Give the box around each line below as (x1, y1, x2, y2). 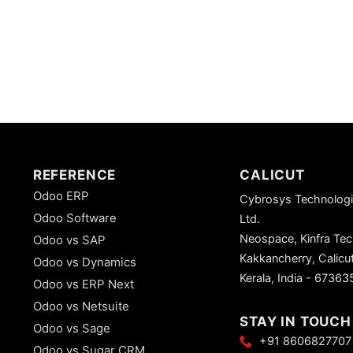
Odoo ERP (32, 188, 89, 203)
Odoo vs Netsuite (32, 298, 129, 314)
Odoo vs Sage (32, 320, 110, 336)
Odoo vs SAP (32, 232, 106, 247)
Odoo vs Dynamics (32, 254, 136, 269)
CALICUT (239, 166, 305, 183)
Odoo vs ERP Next (32, 276, 134, 292)
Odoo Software (32, 210, 117, 225)
